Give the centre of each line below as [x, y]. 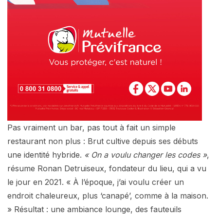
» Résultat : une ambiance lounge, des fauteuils [94, 209]
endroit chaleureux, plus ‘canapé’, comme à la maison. [108, 195]
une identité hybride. [46, 154]
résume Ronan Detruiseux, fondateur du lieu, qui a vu [107, 168]
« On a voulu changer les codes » [145, 154]
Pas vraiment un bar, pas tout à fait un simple [91, 127]
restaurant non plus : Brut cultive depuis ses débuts [103, 141]
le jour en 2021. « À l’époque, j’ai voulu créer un [96, 182]
